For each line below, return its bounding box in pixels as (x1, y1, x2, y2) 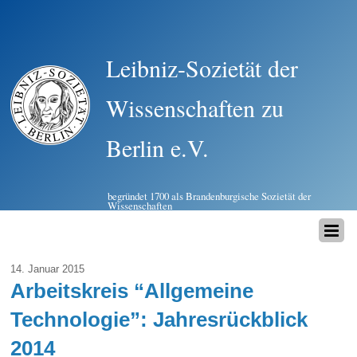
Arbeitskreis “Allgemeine (10, 279, 254, 304)
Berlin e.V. (106, 131, 210, 163)
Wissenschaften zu (106, 92, 284, 124)
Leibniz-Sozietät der (106, 52, 299, 84)
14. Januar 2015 (10, 263, 85, 276)
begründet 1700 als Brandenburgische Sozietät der (108, 189, 312, 203)
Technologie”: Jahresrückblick (10, 308, 308, 332)
